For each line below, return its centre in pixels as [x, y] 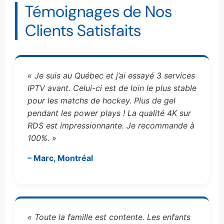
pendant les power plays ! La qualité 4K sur [109, 113]
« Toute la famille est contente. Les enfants [109, 217]
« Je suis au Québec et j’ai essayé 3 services [111, 75]
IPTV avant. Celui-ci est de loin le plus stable [112, 88]
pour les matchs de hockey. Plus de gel [101, 100]
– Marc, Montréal [60, 158]
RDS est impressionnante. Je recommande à [111, 125]
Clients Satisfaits [83, 30]
